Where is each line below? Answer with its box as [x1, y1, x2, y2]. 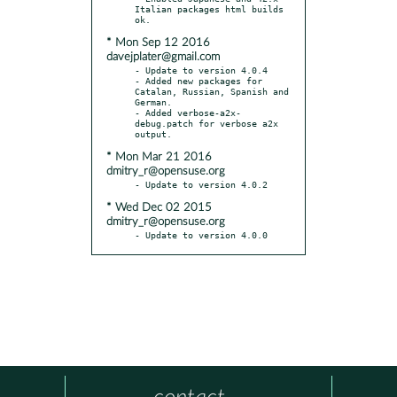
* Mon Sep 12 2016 [106, 36, 210, 49]
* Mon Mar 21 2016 [106, 151, 212, 163]
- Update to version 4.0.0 [135, 229, 268, 240]
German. [135, 96, 172, 107]
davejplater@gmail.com [106, 51, 220, 63]
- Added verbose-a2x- [135, 106, 241, 118]
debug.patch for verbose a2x [135, 117, 278, 128]
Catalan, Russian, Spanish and [135, 85, 289, 97]
